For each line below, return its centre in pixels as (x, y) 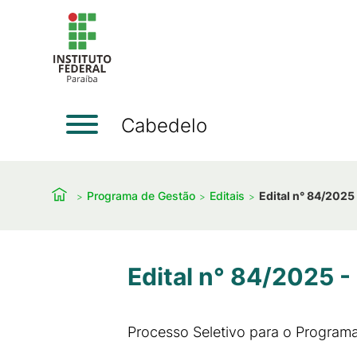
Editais (227, 195)
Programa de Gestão (141, 195)
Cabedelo (164, 125)
